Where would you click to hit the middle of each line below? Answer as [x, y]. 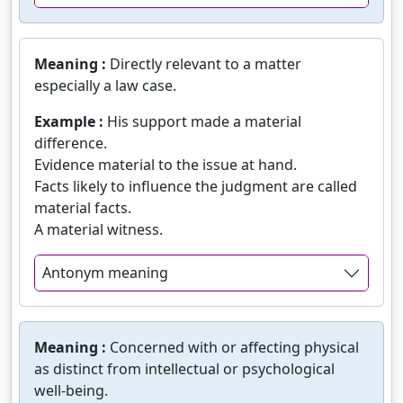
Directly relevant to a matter [206, 64]
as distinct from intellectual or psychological [184, 369]
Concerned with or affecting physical [234, 348]
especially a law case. [105, 86]
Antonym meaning [105, 273]
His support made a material [204, 122]
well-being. [71, 391]
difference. [71, 143]
